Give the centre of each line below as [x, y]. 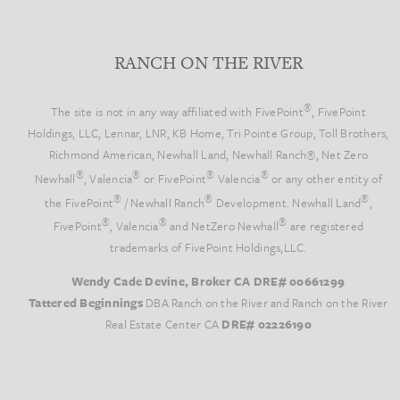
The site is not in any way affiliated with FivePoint [177, 111]
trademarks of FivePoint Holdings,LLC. [208, 247]
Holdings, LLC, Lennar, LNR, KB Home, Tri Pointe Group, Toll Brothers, [208, 133]
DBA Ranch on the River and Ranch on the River [265, 302]
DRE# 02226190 [267, 324]
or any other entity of [325, 178]
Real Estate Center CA [163, 324]
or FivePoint [174, 178]
